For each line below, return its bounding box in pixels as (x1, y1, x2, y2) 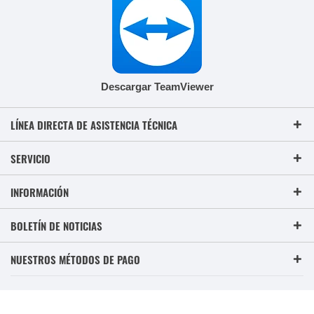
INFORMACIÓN (11, 184, 69, 200)
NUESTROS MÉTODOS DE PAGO (11, 252, 140, 268)
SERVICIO (11, 151, 50, 167)
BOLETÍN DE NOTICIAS (11, 218, 102, 234)
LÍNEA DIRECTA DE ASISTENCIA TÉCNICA (11, 117, 177, 133)
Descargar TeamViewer (100, 81, 214, 93)
